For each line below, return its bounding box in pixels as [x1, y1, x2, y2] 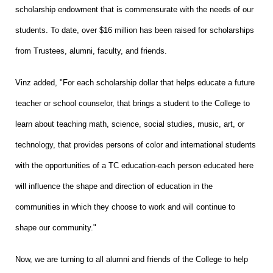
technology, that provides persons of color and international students [15, 140, 256, 149]
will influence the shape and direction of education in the [15, 181, 213, 191]
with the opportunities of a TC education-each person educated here [15, 160, 253, 170]
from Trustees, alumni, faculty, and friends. [15, 46, 167, 55]
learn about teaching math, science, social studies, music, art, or [15, 119, 244, 129]
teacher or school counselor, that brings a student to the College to [15, 98, 250, 108]
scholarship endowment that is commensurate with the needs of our [15, 4, 253, 14]
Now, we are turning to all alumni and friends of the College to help [15, 254, 248, 264]
